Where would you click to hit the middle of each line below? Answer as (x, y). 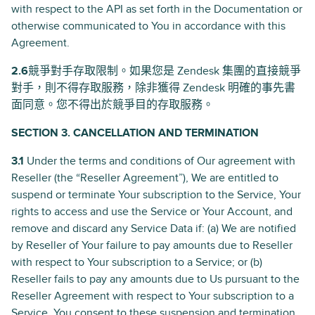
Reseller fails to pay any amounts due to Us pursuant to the (155, 279)
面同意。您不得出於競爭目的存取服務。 (112, 105)
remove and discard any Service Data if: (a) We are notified (154, 229)
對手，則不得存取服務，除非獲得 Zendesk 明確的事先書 (153, 88)
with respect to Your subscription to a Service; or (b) (137, 262)
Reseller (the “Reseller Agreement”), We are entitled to (145, 178)
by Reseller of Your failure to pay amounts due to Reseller (152, 245)
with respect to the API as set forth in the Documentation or (157, 9)
